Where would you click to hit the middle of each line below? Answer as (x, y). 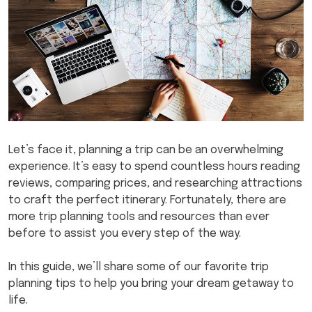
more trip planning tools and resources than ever (139, 217)
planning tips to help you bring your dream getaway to (151, 283)
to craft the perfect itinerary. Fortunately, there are (147, 200)
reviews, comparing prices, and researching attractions (155, 183)
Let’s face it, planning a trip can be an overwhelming (146, 150)
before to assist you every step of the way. (126, 233)
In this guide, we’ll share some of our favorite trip (139, 267)
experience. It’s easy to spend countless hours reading (154, 166)
